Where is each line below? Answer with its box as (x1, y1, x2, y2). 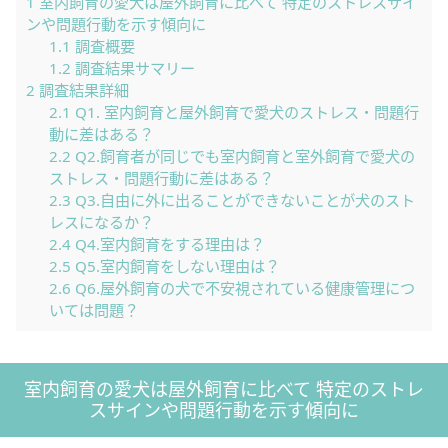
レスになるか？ (48, 211, 154, 232)
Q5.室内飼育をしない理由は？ (70, 255, 280, 276)
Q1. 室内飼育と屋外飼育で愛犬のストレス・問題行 (70, 101, 419, 122)
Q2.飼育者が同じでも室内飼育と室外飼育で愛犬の (70, 145, 415, 166)
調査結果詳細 (35, 79, 129, 100)
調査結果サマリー (70, 57, 195, 78)
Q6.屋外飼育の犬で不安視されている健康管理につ (70, 277, 415, 298)
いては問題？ (48, 299, 139, 320)
